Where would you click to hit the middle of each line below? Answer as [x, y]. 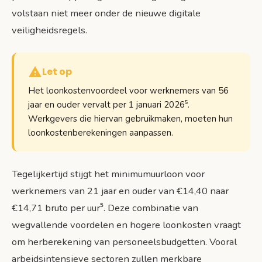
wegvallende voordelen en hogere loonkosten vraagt [126, 225]
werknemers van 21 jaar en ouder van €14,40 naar [120, 191]
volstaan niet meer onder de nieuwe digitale [106, 13]
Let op [57, 72]
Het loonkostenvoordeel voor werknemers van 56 [128, 91]
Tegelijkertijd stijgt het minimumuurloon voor [108, 174]
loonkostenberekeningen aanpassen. [101, 133]
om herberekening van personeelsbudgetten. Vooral [124, 242]
